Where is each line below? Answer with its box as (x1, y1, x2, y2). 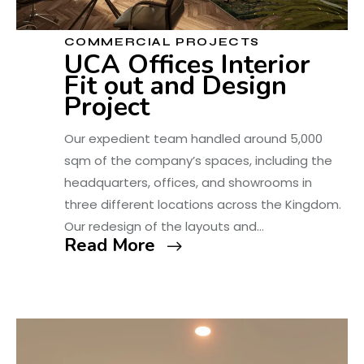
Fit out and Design (63, 67, 287, 103)
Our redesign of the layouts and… (63, 217, 264, 235)
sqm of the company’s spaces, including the (63, 151, 332, 169)
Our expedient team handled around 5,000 (63, 129, 323, 147)
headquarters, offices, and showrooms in (63, 173, 312, 191)
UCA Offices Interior (63, 46, 310, 82)
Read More (63, 232, 155, 258)
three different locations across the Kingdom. (63, 195, 341, 213)
